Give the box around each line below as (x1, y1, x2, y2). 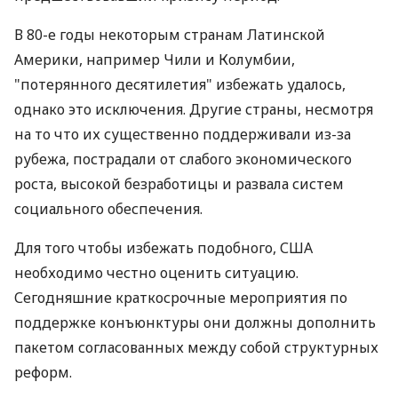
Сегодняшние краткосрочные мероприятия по (14, 288, 347, 307)
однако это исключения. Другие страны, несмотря (14, 99, 373, 119)
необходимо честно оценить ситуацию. (14, 263, 298, 283)
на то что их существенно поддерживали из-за (14, 124, 351, 144)
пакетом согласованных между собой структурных (14, 338, 378, 357)
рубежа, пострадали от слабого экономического (14, 149, 352, 169)
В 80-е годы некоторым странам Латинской (14, 25, 325, 44)
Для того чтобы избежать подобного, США (14, 238, 313, 258)
